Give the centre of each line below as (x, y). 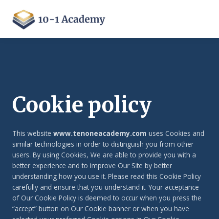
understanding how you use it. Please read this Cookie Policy (107, 176)
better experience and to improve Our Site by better (92, 165)
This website (33, 133)
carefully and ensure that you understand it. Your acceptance (106, 187)
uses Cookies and (175, 133)
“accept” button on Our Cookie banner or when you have (101, 208)
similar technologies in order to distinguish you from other (103, 144)
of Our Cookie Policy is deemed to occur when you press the (107, 197)
